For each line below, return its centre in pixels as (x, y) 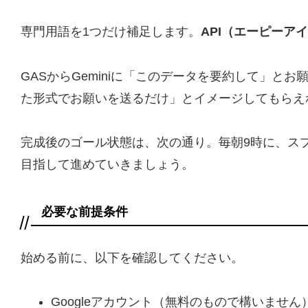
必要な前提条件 (85, 212)
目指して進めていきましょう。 (107, 165)
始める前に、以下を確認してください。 (132, 257)
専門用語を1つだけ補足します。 (111, 32)
